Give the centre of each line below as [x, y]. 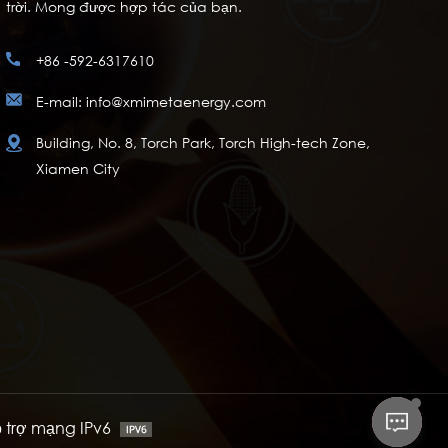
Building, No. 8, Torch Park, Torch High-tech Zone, [202, 142]
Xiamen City [77, 168]
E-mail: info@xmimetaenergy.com [150, 101]
